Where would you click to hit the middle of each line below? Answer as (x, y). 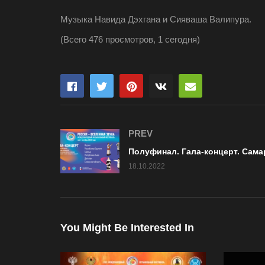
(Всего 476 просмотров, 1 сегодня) (130, 39)
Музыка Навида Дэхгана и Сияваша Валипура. (156, 19)
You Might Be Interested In (127, 228)
